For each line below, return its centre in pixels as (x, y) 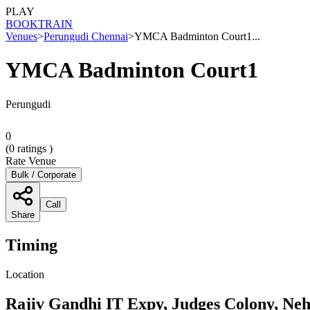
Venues (21, 36)
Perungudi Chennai (86, 36)
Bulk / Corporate (44, 174)
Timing (31, 245)
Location (25, 274)
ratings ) (34, 148)
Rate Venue (31, 161)
